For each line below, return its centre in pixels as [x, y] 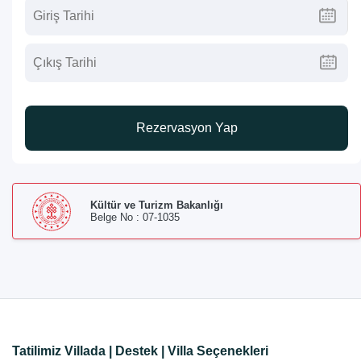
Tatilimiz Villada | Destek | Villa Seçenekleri [140, 351]
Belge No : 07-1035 [135, 217]
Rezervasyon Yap [187, 128]
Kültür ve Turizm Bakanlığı [157, 205]
